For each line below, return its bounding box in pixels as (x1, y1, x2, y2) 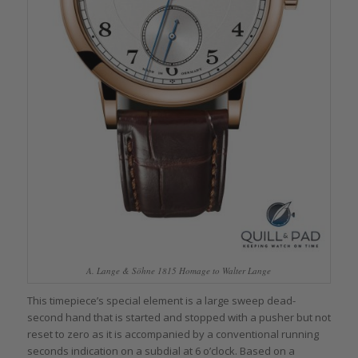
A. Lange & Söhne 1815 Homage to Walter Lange (86, 264, 272, 276)
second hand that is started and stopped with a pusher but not (26, 309, 331, 324)
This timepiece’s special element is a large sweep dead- (26, 292, 296, 308)
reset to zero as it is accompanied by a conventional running (26, 326, 319, 341)
